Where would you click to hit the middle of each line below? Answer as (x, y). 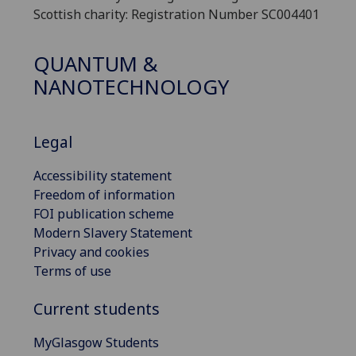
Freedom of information (104, 194)
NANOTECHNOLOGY (131, 87)
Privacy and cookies (91, 252)
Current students (97, 309)
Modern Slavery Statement (113, 232)
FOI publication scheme (104, 213)
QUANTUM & (96, 64)
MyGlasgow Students (96, 342)
